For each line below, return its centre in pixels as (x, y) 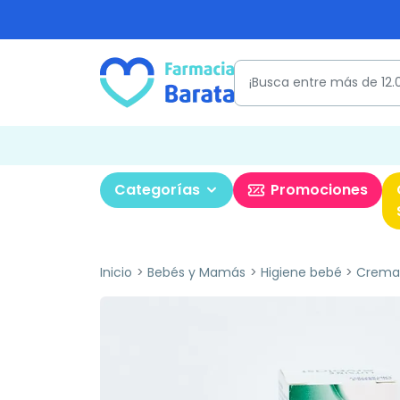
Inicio (116, 272)
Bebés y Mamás (196, 272)
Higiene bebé (301, 272)
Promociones (319, 190)
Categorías (157, 190)
